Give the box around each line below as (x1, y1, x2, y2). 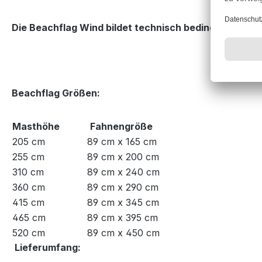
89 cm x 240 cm (87, 166, 160, 178)
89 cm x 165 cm (87, 136, 157, 147)
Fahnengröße (90, 120, 155, 132)
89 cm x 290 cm (87, 181, 158, 193)
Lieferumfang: (15, 242, 81, 253)
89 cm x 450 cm (87, 227, 160, 239)
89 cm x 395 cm (87, 212, 158, 223)
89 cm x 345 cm (87, 196, 159, 208)
